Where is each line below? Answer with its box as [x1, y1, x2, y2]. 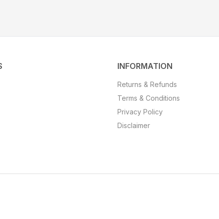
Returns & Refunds [117, 80, 177, 88]
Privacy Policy [117, 108, 163, 116]
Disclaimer [117, 121, 150, 130]
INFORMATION [117, 61, 173, 71]
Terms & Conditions [117, 94, 180, 102]
